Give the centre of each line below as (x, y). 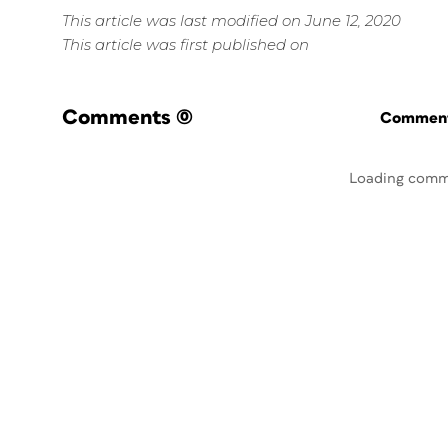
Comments (116, 117)
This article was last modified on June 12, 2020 (231, 20)
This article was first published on (185, 44)
